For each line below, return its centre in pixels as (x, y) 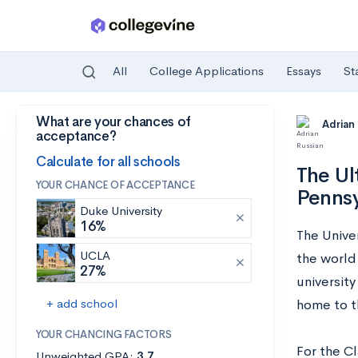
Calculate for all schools (108, 161)
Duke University (121, 211)
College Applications (207, 71)
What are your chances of (113, 122)
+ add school (82, 303)
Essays (304, 71)
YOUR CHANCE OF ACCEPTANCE (115, 185)
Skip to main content (73, 125)
